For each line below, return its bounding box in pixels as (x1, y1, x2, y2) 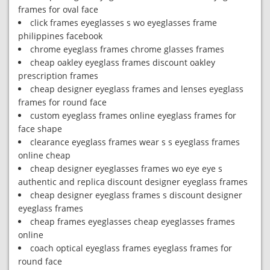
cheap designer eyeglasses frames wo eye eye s (30, 163, 222, 174)
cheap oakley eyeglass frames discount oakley (30, 57, 215, 68)
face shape (18, 123, 62, 134)
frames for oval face (18, 4, 98, 15)
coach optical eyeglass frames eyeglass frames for (30, 242, 232, 254)
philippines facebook (18, 30, 102, 42)
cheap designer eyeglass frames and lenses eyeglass (30, 83, 243, 95)
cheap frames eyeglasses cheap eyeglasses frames (30, 216, 235, 227)
